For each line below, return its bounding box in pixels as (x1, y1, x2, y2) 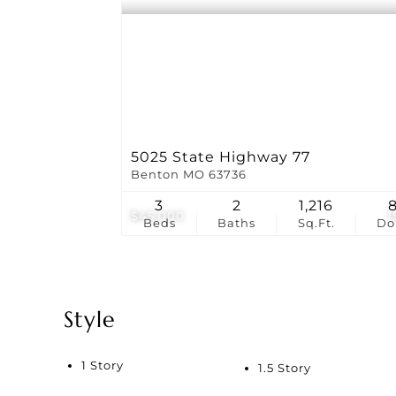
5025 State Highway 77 (131, 148, 310, 165)
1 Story (81, 357, 124, 372)
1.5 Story (258, 360, 311, 375)
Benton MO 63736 (131, 167, 247, 181)
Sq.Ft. (297, 216, 335, 230)
